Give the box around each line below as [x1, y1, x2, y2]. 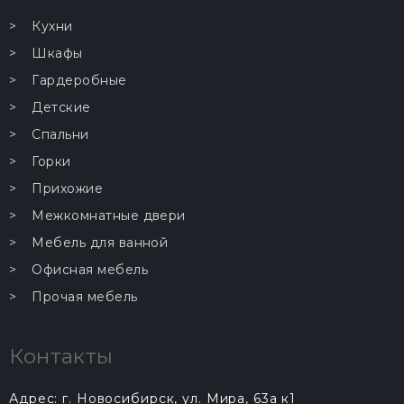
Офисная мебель [32, 262, 149, 278]
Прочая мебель [32, 289, 138, 305]
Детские [32, 99, 91, 115]
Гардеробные [32, 72, 127, 88]
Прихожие [32, 180, 104, 197]
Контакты [9, 344, 114, 369]
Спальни [32, 126, 89, 142]
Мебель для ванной [32, 234, 169, 251]
